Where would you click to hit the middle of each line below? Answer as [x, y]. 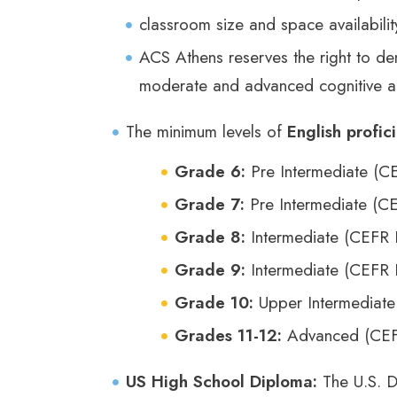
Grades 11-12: [228, 335]
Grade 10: [214, 302]
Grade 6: [210, 171]
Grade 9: [210, 269]
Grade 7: [210, 204]
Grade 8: [210, 237]
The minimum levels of [206, 131]
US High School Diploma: [222, 381]
